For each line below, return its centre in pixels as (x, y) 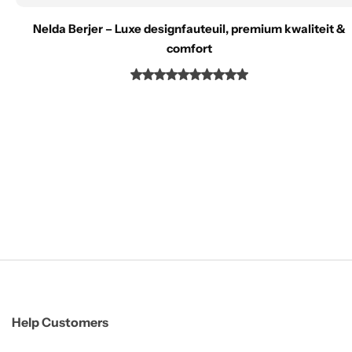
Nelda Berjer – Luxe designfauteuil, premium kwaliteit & (190, 29)
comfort (190, 49)
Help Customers (60, 323)
